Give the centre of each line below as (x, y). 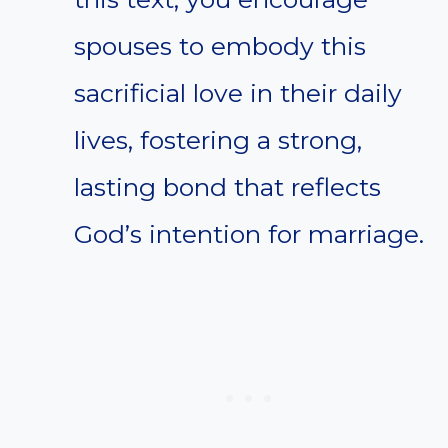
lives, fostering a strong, (218, 140)
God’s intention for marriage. (249, 234)
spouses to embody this (220, 46)
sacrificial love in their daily (238, 93)
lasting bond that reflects (227, 187)
